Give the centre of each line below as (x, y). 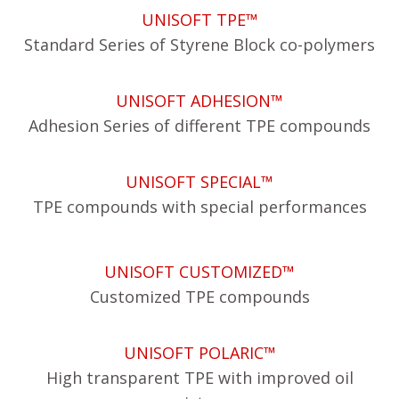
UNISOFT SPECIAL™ (199, 181)
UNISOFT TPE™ (199, 19)
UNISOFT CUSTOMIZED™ (199, 271)
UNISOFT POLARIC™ (199, 352)
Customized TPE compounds (199, 296)
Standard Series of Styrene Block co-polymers (199, 44)
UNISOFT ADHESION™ (199, 100)
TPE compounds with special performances (199, 206)
